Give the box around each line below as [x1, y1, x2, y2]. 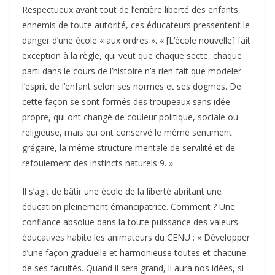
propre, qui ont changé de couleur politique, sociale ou [22, 111, 238, 123]
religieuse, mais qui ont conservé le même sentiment [22, 126, 232, 139]
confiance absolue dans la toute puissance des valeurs [22, 216, 238, 228]
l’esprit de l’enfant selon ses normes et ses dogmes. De [22, 80, 241, 93]
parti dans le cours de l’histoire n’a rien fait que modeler [22, 65, 241, 77]
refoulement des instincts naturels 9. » [22, 157, 173, 169]
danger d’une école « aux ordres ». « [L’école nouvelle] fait [22, 34, 250, 47]
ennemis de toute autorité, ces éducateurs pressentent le [22, 19, 250, 31]
